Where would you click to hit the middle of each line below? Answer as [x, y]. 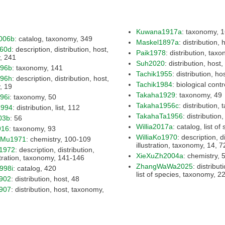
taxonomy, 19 [8, 86]
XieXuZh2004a [160, 155]
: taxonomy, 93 [52, 128]
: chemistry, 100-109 [78, 139]
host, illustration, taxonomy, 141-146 [71, 157]
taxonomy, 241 [10, 57]
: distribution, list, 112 [74, 107]
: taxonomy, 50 [52, 97]
